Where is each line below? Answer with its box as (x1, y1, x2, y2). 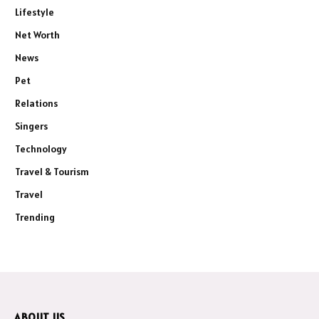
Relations (15, 97, 58, 110)
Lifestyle (15, 6, 54, 19)
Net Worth (15, 28, 60, 42)
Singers (15, 120, 48, 133)
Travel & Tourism (15, 165, 89, 179)
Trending (15, 211, 55, 224)
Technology (15, 142, 67, 156)
